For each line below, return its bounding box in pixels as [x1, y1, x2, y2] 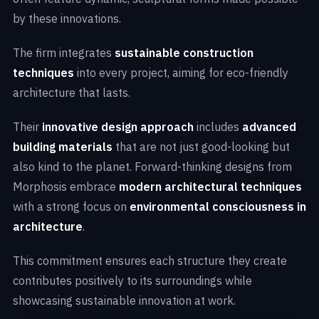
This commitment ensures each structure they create [13, 253, 287, 268]
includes [194, 120, 239, 135]
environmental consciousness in [130, 199, 306, 214]
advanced [239, 120, 296, 135]
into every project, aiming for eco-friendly [74, 66, 288, 80]
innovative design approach [42, 120, 194, 135]
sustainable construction [115, 46, 253, 61]
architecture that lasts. [13, 85, 130, 100]
